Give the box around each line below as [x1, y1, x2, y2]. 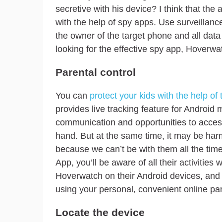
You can [55, 90, 90, 101]
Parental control [55, 66, 136, 78]
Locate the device [55, 206, 145, 218]
